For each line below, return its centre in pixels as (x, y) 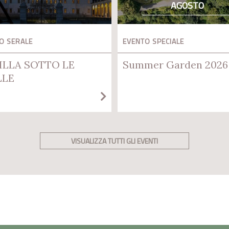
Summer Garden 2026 (175, 64)
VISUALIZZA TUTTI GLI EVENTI (114, 141)
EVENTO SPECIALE (153, 41)
